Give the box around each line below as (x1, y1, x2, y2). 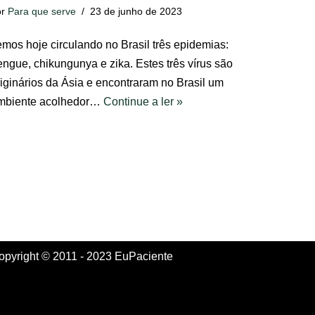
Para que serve (8, 6, 76, 17)
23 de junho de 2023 (90, 6, 182, 17)
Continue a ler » (103, 96, 183, 108)
